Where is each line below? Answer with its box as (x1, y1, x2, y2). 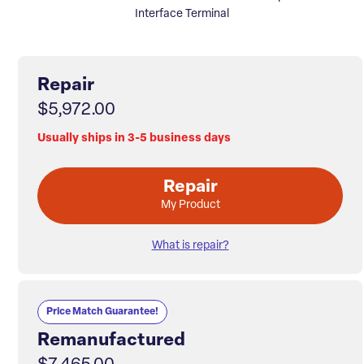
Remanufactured (37, 332, 185, 350)
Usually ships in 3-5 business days (37, 132, 231, 145)
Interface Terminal (135, 8, 229, 21)
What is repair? (151, 240, 229, 253)
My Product (160, 199, 220, 212)
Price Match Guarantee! (46, 307, 158, 318)
